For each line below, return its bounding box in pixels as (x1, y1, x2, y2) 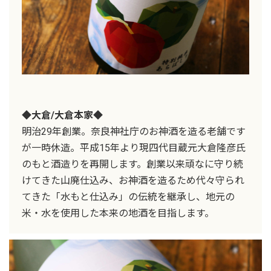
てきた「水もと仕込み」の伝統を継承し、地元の (21, 191, 235, 203)
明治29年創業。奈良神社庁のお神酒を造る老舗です (21, 125, 246, 137)
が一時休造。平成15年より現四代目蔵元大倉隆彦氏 (21, 142, 246, 154)
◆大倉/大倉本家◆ (21, 109, 103, 121)
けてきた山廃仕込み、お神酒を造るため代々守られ (21, 174, 244, 186)
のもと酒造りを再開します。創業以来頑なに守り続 (21, 158, 243, 170)
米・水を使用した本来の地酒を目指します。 (21, 207, 214, 219)
